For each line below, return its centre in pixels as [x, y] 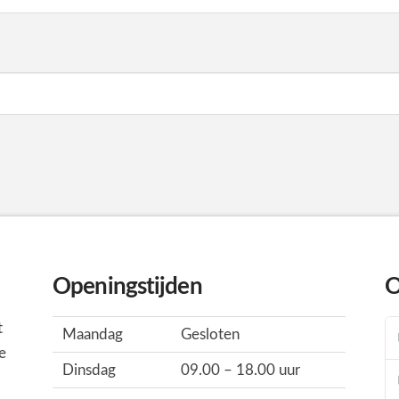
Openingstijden [127, 286]
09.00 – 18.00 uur [240, 370]
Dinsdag [89, 370]
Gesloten [210, 334]
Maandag [92, 334]
